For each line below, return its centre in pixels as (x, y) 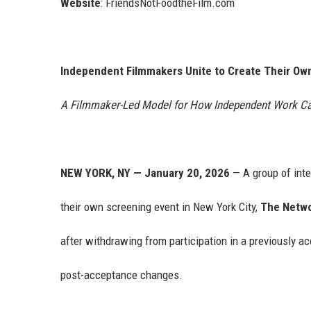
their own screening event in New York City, (160, 207)
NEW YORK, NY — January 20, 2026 (145, 173)
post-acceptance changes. (121, 275)
